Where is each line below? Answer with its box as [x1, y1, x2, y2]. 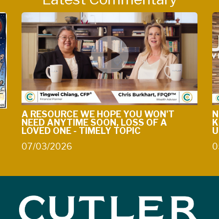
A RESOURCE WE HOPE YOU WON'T [22, 109, 175, 120]
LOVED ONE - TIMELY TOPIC [22, 126, 141, 136]
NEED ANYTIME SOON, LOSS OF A [22, 117, 167, 128]
